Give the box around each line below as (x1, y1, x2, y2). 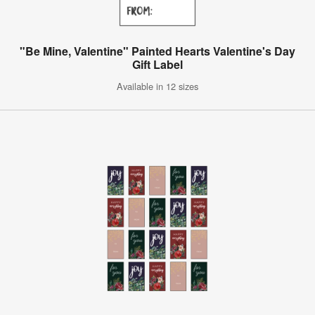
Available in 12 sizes (117, 79, 198, 93)
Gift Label (132, 56, 183, 72)
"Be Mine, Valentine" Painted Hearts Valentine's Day (20, 42, 295, 59)
